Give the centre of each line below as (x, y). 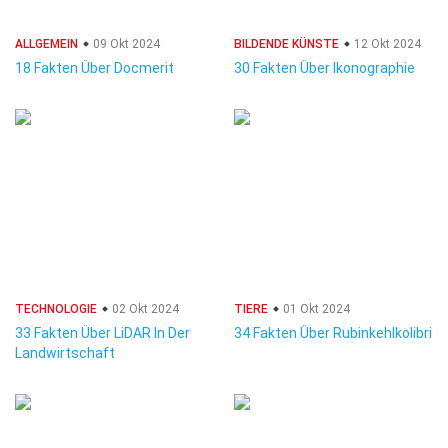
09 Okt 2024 (125, 44)
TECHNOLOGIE (56, 309)
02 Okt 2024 (144, 309)
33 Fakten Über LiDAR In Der (102, 333)
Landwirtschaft (65, 353)
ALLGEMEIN (46, 44)
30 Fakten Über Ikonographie (324, 68)
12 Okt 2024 (386, 44)
